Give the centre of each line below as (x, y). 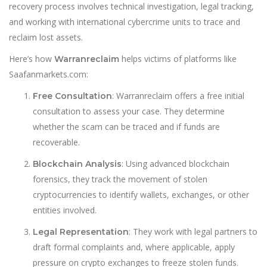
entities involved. (65, 210)
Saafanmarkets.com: (49, 74)
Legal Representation (81, 232)
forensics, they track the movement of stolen (120, 179)
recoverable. (56, 142)
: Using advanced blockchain (176, 164)
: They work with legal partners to (193, 232)
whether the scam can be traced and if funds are (126, 127)
